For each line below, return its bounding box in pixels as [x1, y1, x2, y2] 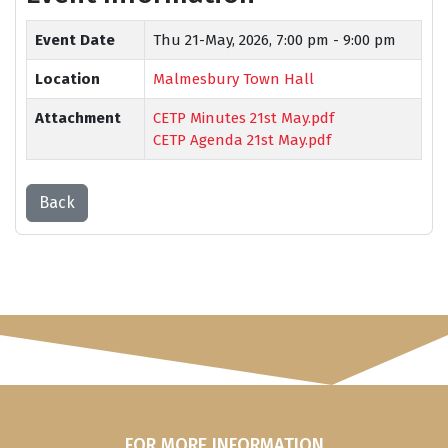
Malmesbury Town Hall [153, 70, 314, 89]
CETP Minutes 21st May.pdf [153, 109, 334, 128]
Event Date [35, 31, 115, 50]
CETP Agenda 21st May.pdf [153, 131, 331, 150]
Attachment [35, 109, 121, 128]
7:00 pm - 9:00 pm [276, 31, 396, 50]
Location [35, 70, 100, 89]
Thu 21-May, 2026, [153, 31, 276, 50]
